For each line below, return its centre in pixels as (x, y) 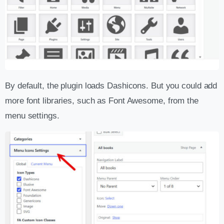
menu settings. (32, 115)
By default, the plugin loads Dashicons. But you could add (111, 85)
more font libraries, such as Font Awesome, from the (102, 100)
